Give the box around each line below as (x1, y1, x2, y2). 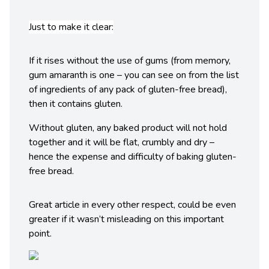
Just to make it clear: (29, 20, 113, 34)
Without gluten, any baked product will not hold (29, 121, 227, 135)
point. (29, 227, 52, 241)
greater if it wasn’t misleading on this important (29, 213, 224, 226)
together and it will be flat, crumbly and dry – (29, 136, 214, 150)
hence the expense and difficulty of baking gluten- (29, 150, 237, 164)
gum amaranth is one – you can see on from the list (29, 68, 239, 82)
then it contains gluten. (29, 97, 122, 111)
